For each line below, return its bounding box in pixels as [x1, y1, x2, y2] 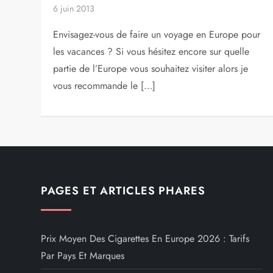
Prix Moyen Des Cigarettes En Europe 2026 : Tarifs [41, 232, 250, 246]
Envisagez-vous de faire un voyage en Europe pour [53, 27, 261, 41]
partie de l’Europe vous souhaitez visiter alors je [53, 62, 249, 76]
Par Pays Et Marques [41, 249, 125, 263]
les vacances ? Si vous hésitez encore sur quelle [53, 44, 250, 58]
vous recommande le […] [53, 79, 156, 93]
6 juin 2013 [53, 2, 95, 15]
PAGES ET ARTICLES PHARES [41, 183, 205, 199]
